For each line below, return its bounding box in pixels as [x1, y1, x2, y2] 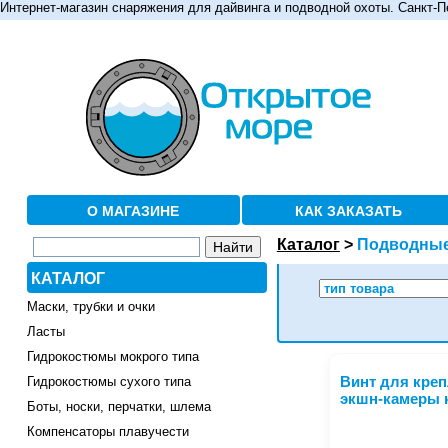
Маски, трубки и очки [26, 299, 155, 315]
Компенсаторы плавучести [26, 424, 189, 440]
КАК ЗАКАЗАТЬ [295, 202, 403, 219]
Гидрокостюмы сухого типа [26, 374, 191, 390]
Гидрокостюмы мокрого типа [26, 349, 199, 365]
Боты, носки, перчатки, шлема [26, 399, 211, 415]
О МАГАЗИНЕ [87, 202, 180, 219]
